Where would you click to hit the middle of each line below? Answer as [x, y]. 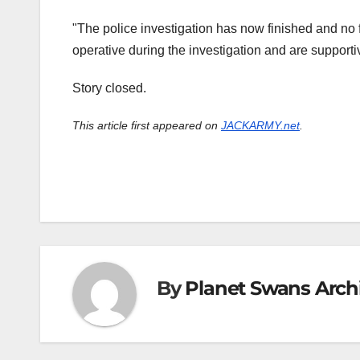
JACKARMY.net [260, 126]
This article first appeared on [147, 126]
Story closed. [109, 88]
